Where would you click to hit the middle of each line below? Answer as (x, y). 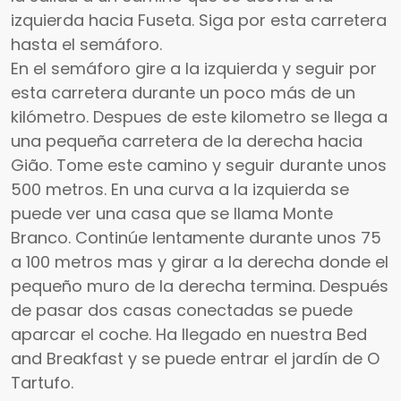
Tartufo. (42, 382)
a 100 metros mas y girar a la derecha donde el (200, 261)
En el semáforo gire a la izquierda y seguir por (194, 68)
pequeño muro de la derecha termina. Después (200, 286)
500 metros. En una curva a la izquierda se (180, 189)
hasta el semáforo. (86, 44)
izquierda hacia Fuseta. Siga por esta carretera (199, 20)
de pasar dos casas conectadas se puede (182, 310)
